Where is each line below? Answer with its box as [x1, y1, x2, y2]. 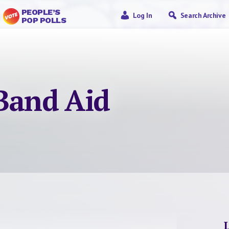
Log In [132, 11, 152, 20]
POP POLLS [21, 15, 66, 25]
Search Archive [180, 11, 226, 20]
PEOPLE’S [21, 7, 60, 17]
